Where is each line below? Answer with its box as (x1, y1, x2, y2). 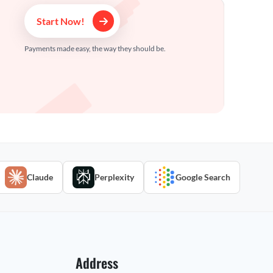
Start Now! (37, 15, 87, 27)
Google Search (175, 172, 231, 182)
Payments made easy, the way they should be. (24, 44, 166, 53)
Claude (27, 172, 54, 182)
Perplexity (94, 172, 135, 182)
